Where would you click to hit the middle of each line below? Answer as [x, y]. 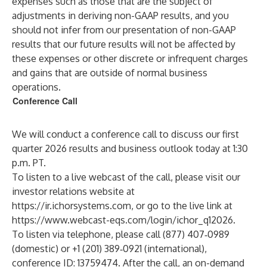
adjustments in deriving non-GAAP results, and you [120, 15]
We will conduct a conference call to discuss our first [125, 134]
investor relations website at [73, 191]
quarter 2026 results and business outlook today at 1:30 [130, 148]
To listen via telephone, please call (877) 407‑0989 [121, 234]
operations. [36, 87]
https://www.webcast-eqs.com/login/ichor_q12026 [122, 220]
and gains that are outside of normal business [110, 73]
